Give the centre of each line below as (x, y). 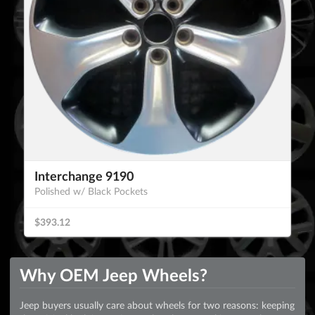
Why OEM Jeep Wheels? (114, 275)
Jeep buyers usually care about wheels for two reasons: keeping (157, 305)
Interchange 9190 (84, 175)
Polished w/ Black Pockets (91, 191)
